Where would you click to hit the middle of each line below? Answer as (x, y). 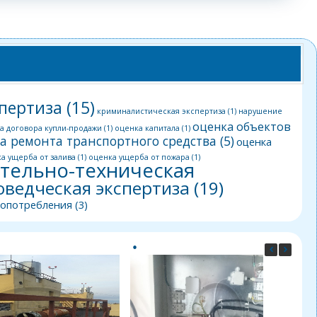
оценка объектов (242, 126)
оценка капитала (147, 128)
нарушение (260, 111)
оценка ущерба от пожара (139, 157)
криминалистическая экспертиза (161, 111)
